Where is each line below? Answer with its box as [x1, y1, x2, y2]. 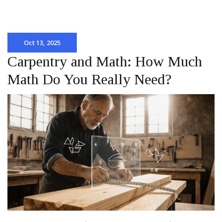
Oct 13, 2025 [24, 38, 60, 47]
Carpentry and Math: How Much [7, 53, 202, 69]
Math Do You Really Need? [7, 71, 171, 87]
